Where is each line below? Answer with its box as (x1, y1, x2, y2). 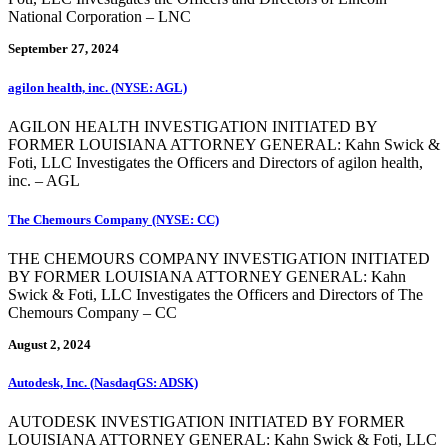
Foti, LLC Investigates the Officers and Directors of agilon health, (8, 153, 423, 171)
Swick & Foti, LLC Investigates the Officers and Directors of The (8, 286, 423, 304)
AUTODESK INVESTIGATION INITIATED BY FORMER (8, 413, 405, 431)
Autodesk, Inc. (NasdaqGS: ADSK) (8, 375, 198, 391)
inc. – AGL (8, 171, 80, 189)
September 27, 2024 (8, 42, 119, 57)
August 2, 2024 (8, 338, 91, 353)
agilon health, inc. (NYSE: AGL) (8, 79, 187, 95)
